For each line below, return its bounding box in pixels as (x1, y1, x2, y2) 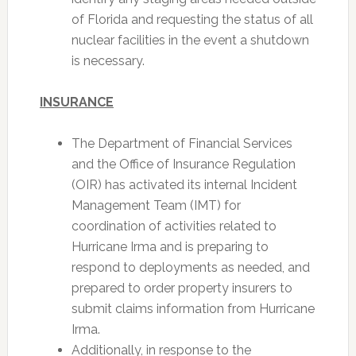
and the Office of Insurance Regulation (71, 157, 296, 172)
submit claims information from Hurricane (71, 301, 315, 316)
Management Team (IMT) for (71, 198, 241, 213)
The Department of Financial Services (71, 136, 292, 151)
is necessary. (71, 53, 145, 68)
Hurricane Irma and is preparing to (71, 239, 269, 254)
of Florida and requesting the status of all (71, 12, 313, 27)
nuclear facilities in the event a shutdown (71, 33, 309, 48)
